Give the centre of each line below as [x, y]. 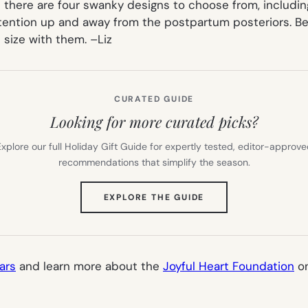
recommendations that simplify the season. [154, 162]
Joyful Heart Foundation [229, 266]
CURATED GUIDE [154, 99]
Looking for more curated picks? [154, 121]
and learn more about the [89, 266]
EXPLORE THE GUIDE [154, 197]
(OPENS [222, 196]
